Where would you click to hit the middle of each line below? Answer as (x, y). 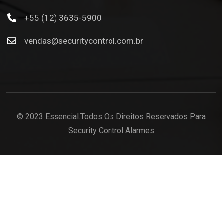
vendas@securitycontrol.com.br (84, 40)
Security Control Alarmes (111, 130)
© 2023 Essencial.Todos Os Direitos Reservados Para (111, 116)
